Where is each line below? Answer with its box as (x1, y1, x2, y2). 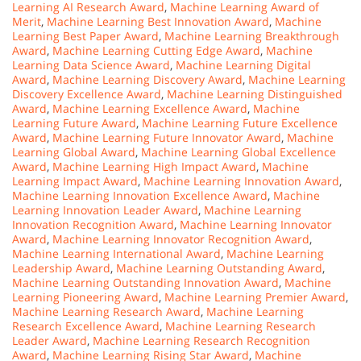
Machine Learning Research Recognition (93, 333, 310, 349)
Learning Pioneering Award (12, 289, 159, 305)
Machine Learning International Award (12, 246, 221, 262)
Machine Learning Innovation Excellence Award (12, 188, 268, 204)
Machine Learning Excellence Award (52, 101, 247, 117)
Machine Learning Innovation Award (143, 173, 339, 189)
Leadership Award (12, 260, 110, 276)
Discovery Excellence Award (12, 86, 161, 102)
